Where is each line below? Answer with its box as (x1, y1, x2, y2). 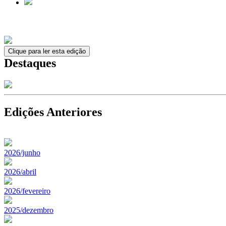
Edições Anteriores (4, 105, 102, 119)
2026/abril (4, 167, 36, 176)
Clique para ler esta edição (8, 47, 86, 55)
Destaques (4, 56, 56, 70)
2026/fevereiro (4, 186, 50, 195)
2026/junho (4, 148, 40, 157)
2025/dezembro (4, 205, 53, 214)
